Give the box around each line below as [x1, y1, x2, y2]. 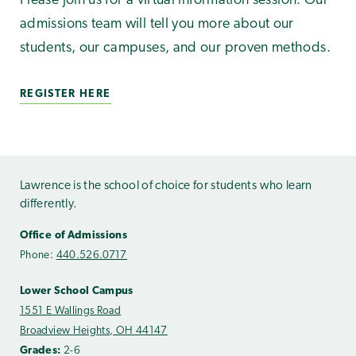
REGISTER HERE [20, 88, 111, 99]
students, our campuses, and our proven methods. [20, 40, 331, 56]
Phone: [20, 250, 56, 261]
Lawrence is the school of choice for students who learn [20, 179, 312, 192]
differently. [20, 197, 78, 211]
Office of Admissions [20, 230, 128, 242]
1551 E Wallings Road [20, 306, 122, 317]
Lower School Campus [20, 286, 133, 297]
